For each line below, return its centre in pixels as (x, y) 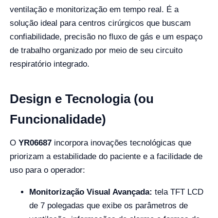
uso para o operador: (47, 170)
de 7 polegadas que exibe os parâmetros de (109, 206)
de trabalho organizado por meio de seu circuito (96, 50)
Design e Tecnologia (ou (82, 99)
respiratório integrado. (50, 64)
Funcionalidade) (58, 119)
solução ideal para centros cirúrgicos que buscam (100, 23)
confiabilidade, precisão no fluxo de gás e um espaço (106, 37)
